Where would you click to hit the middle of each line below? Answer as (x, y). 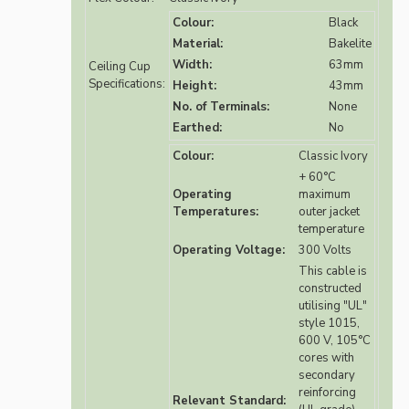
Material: (198, 44)
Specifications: (127, 84)
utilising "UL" (333, 306)
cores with (326, 358)
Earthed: (197, 128)
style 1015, (329, 324)
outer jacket (329, 212)
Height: (194, 86)
